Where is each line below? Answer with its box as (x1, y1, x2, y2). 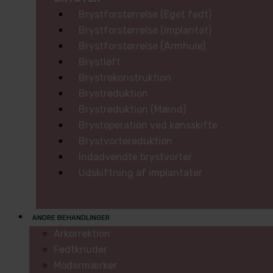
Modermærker (54, 260, 117, 271)
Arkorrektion (54, 228, 110, 239)
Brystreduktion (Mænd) (78, 104, 186, 115)
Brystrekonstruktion (78, 72, 171, 83)
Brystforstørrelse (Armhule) (78, 40, 205, 52)
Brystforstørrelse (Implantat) (78, 24, 211, 36)
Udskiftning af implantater (78, 167, 202, 179)
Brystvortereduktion (78, 135, 172, 147)
